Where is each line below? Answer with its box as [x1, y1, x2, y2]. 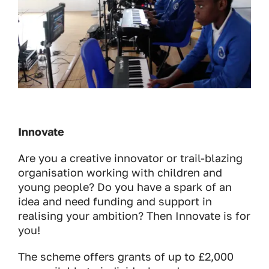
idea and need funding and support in [18, 195, 212, 208]
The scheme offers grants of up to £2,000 [18, 250, 234, 264]
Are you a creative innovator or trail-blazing [18, 151, 243, 165]
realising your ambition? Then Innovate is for [18, 209, 250, 223]
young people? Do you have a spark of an [18, 180, 232, 194]
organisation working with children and [18, 166, 222, 180]
